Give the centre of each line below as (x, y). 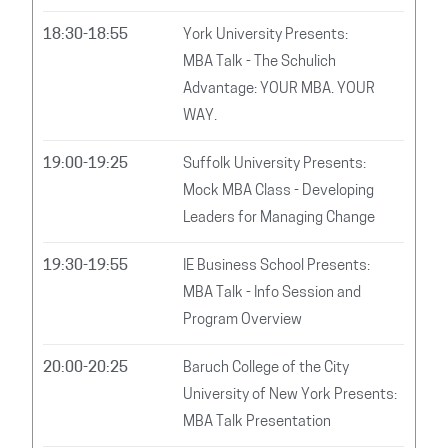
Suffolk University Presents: (275, 164)
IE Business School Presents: (277, 266)
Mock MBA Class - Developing (279, 191)
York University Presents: (266, 35)
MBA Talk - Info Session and (272, 293)
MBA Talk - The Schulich (260, 62)
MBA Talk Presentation (257, 422)
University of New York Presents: (290, 395)
